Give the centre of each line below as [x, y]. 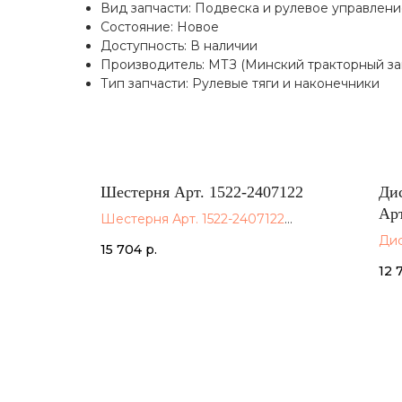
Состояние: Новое [160, 27]
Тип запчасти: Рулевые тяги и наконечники [240, 84]
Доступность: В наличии [179, 46]
